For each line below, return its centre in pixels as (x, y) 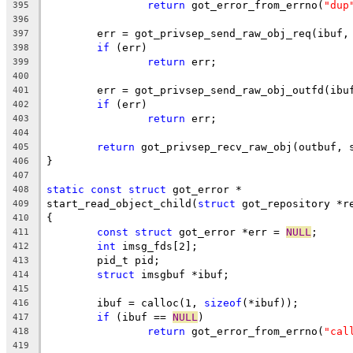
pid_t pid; (128, 260)
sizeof (223, 303)
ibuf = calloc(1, (150, 303)
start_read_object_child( (122, 203)
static (65, 189)
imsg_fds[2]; (157, 246)
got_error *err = (229, 232)
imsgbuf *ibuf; (182, 274)
